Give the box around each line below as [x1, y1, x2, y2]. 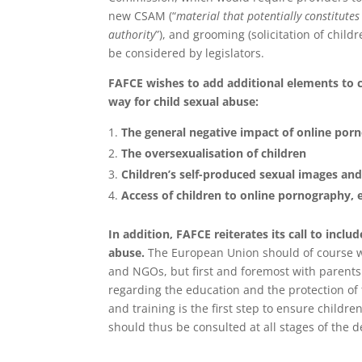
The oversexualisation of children [121, 145, 307, 161]
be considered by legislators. [108, 45, 265, 61]
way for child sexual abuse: [108, 94, 263, 109]
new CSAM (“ [108, 8, 177, 23]
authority [108, 27, 156, 42]
